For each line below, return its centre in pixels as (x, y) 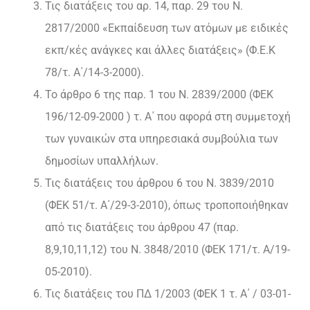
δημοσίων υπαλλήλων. (102, 161)
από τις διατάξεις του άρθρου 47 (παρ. (142, 228)
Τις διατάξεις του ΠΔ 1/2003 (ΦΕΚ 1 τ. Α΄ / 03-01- (168, 294)
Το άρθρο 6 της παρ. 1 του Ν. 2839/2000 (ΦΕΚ (159, 95)
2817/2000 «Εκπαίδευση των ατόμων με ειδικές (167, 28)
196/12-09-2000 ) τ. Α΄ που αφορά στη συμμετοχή (168, 117)
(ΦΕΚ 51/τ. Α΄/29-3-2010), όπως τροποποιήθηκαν (167, 206)
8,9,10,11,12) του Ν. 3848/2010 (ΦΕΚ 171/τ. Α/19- (167, 250)
